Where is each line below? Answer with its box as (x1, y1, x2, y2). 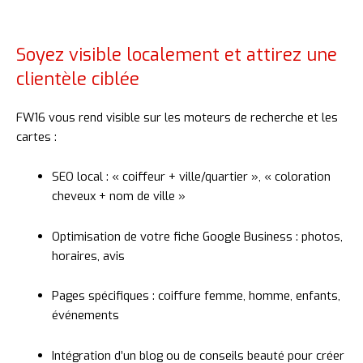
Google (202, 228, 244, 245)
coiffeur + (122, 169, 179, 186)
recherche (250, 109, 307, 126)
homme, (248, 288, 296, 305)
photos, (301, 228, 343, 245)
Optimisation (51, 228, 124, 245)
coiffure (157, 288, 204, 305)
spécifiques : (88, 288, 158, 305)
